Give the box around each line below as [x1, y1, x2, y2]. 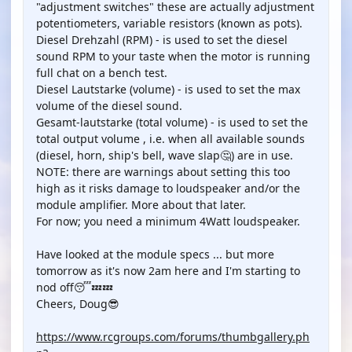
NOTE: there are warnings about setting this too [36, 164, 290, 179]
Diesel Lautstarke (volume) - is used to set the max [36, 82, 300, 97]
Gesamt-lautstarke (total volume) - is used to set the [36, 115, 308, 130]
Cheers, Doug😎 [36, 296, 119, 311]
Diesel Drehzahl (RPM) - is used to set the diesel [36, 32, 288, 47]
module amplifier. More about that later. [36, 197, 246, 212]
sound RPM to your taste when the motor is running [36, 49, 310, 64]
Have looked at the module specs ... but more [36, 247, 274, 262]
